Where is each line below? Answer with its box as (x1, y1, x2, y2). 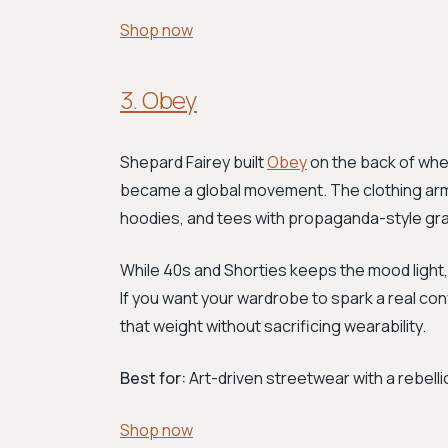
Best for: (120, 367, 186, 389)
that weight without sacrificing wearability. (120, 315, 426, 337)
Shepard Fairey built (120, 151, 267, 173)
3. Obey (120, 83, 197, 116)
